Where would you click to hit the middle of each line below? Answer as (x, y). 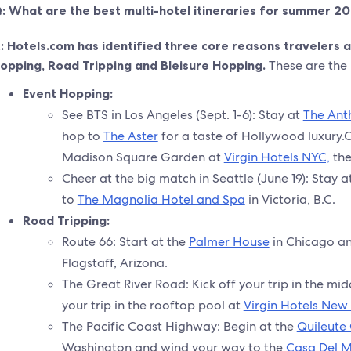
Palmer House (229, 242)
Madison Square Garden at (143, 157)
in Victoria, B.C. (290, 199)
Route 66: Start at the (125, 242)
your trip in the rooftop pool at (152, 305)
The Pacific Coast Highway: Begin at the (179, 326)
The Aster (130, 136)
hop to (82, 136)
